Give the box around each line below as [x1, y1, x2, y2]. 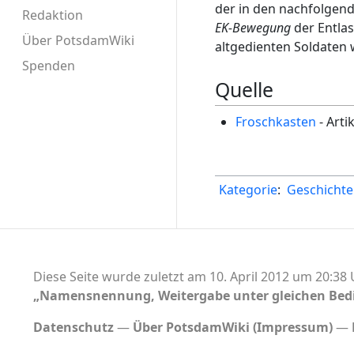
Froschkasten [235, 112, 316, 130]
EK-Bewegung [215, 19, 291, 37]
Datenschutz [32, 318, 114, 336]
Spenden [22, 57, 75, 75]
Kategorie [219, 180, 277, 198]
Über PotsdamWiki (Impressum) [132, 318, 333, 336]
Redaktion [22, 6, 83, 24]
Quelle [215, 76, 273, 104]
